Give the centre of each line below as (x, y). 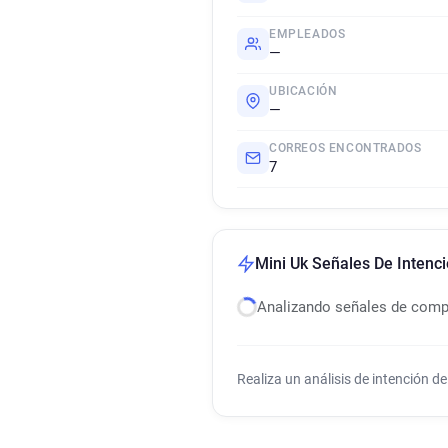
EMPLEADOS (307, 34)
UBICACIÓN (303, 91)
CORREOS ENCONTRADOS (345, 148)
